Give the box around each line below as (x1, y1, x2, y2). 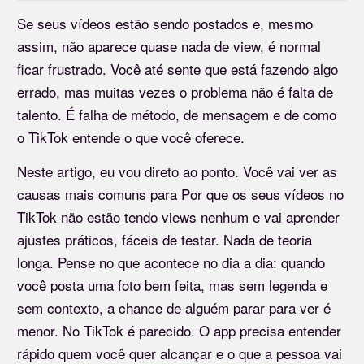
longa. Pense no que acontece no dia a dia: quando (17, 252, 325, 273)
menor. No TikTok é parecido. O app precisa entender (17, 320, 341, 341)
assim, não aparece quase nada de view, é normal (17, 36, 321, 57)
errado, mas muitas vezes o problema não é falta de (17, 81, 333, 102)
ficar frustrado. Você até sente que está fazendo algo (17, 58, 338, 80)
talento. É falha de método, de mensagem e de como (17, 104, 336, 125)
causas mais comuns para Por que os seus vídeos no (17, 184, 344, 205)
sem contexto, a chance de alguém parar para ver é (17, 297, 331, 318)
